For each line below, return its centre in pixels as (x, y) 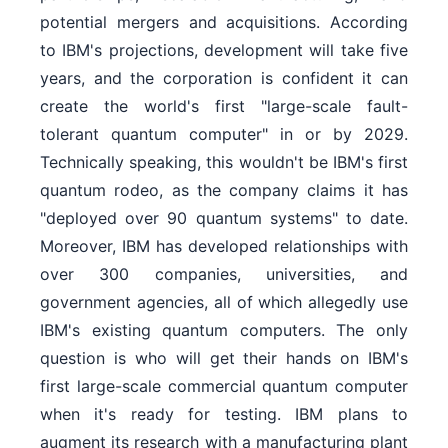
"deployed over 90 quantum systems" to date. (224, 218)
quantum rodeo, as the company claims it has (224, 190)
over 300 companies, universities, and (224, 274)
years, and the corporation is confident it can (224, 78)
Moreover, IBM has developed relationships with (224, 246)
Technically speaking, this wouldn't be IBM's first (224, 162)
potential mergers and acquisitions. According (224, 22)
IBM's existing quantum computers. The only (224, 330)
